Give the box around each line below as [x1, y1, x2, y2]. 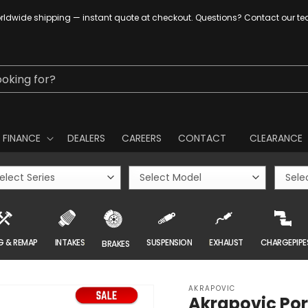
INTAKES [54, 236, 85, 248]
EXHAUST [209, 236, 243, 248]
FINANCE [2, 131, 41, 146]
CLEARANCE [249, 131, 302, 146]
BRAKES [102, 237, 130, 250]
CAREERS [121, 131, 162, 146]
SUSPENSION [146, 236, 192, 248]
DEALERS [67, 131, 105, 146]
